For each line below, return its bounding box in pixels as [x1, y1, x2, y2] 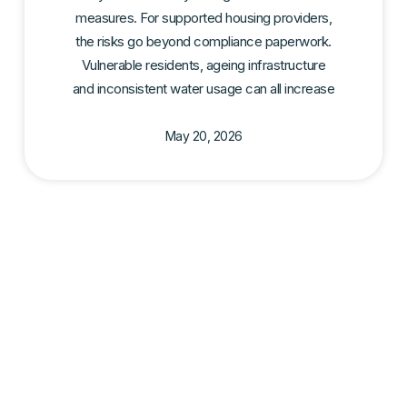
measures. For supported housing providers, [75, 9, 332, 27]
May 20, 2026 [164, 128, 243, 144]
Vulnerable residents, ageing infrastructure [81, 56, 326, 74]
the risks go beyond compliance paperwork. [75, 33, 332, 51]
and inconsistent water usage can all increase [72, 80, 335, 98]
